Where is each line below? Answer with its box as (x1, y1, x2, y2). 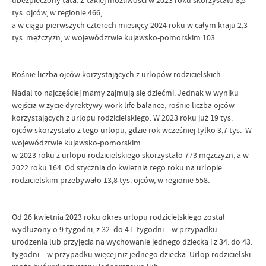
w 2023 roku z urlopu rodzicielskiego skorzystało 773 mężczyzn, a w (12, 150, 249, 160)
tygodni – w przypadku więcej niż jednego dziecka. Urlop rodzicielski (12, 249, 251, 259)
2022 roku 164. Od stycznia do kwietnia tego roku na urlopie (12, 162, 222, 173)
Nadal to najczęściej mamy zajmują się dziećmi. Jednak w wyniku (12, 87, 239, 98)
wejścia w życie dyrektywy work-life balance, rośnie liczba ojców (12, 100, 235, 110)
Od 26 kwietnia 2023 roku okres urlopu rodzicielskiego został (12, 211, 225, 222)
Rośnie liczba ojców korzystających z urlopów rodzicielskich (12, 69, 221, 80)
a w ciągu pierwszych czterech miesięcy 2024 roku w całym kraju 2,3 (12, 20, 248, 30)
